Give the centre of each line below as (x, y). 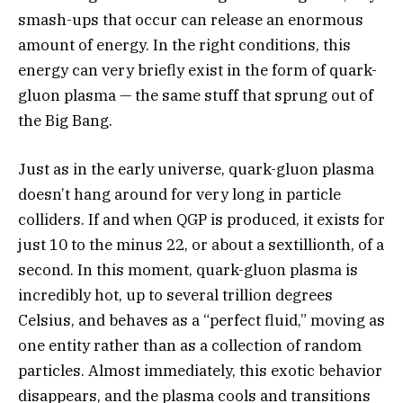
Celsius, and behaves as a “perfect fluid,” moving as (201, 320)
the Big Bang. (65, 120)
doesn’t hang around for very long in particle (179, 194)
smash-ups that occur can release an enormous (191, 19)
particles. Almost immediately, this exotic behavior (200, 370)
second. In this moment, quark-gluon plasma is (188, 269)
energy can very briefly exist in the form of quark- (197, 70)
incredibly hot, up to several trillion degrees (175, 295)
